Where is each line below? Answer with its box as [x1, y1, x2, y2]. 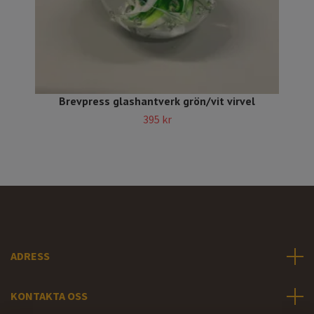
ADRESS [11, 249, 50, 264]
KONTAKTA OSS [11, 289, 88, 303]
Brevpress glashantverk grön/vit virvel [59, 94, 255, 109]
